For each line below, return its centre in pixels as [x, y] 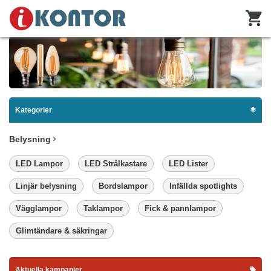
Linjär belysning [46, 186]
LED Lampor [39, 163]
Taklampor [103, 208]
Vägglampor [39, 208]
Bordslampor [123, 186]
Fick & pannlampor [180, 208]
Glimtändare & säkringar [61, 230]
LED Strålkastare [116, 163]
